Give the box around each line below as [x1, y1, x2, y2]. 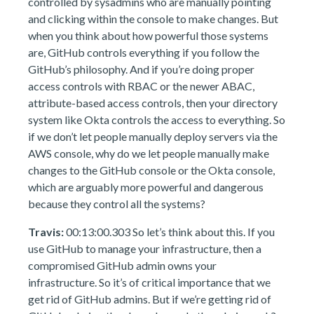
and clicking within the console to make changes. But [28, 12, 278, 25]
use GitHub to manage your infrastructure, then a [28, 242, 261, 255]
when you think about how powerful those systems [28, 29, 268, 42]
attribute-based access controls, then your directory [28, 96, 278, 109]
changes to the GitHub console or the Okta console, [28, 163, 275, 177]
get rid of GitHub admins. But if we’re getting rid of [28, 292, 271, 306]
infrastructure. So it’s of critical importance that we [28, 275, 271, 289]
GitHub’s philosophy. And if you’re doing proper [28, 62, 254, 76]
